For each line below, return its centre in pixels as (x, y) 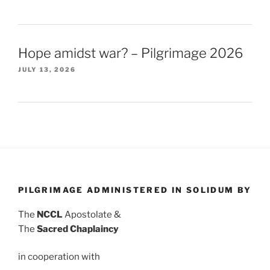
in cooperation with (59, 257)
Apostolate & (92, 214)
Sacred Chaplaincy (78, 229)
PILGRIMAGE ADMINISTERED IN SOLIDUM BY (135, 190)
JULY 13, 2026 (47, 69)
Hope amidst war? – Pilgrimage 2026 (130, 53)
